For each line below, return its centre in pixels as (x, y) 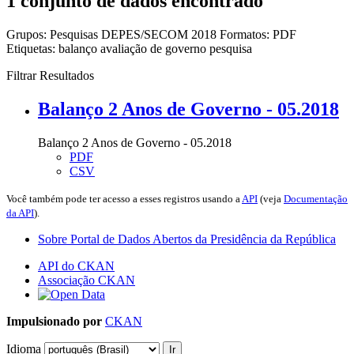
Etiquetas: (31, 48)
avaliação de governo (155, 48)
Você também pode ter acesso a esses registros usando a (124, 198)
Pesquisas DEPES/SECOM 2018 (135, 34)
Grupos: (26, 34)
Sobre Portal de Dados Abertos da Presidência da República (187, 239)
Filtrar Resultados (50, 75)
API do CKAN (76, 265)
